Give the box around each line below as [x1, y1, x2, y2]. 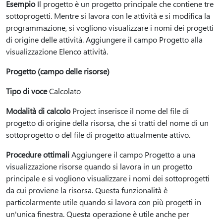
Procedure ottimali [6, 149, 69, 160]
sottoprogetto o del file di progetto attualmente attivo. [6, 129, 190, 140]
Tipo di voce [6, 86, 47, 96]
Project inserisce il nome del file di [70, 106, 189, 116]
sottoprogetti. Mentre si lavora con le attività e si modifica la [6, 10, 210, 21]
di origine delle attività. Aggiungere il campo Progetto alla [6, 34, 203, 45]
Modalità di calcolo [6, 106, 70, 116]
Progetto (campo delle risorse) [6, 66, 110, 76]
